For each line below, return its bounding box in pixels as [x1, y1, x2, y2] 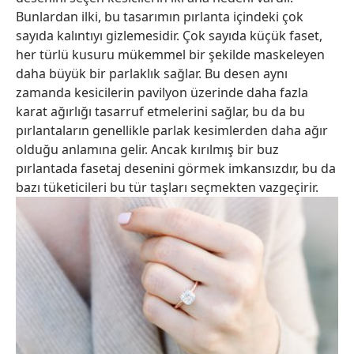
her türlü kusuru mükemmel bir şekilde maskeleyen [16, 46, 325, 64]
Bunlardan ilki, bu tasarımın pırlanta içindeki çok [16, 8, 303, 26]
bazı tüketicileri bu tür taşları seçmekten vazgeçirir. [16, 179, 318, 197]
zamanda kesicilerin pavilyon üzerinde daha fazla [16, 84, 308, 102]
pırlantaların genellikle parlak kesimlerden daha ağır [16, 122, 328, 140]
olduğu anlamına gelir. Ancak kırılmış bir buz [16, 141, 279, 159]
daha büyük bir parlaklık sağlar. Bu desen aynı [16, 65, 288, 83]
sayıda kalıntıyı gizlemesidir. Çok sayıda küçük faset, [16, 27, 322, 45]
